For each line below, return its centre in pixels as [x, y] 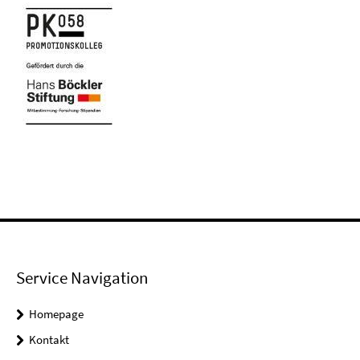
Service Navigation [82, 278]
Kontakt [49, 340]
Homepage [56, 314]
